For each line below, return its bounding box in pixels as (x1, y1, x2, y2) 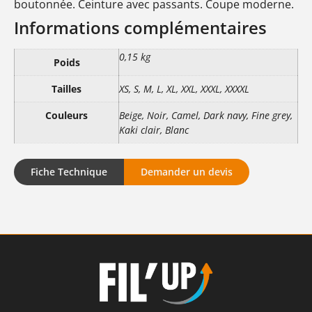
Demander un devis (141, 165, 233, 179)
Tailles (52, 81, 81, 95)
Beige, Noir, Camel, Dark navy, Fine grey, (119, 108, 292, 122)
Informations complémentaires (14, 15, 267, 39)
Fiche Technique (31, 165, 107, 179)
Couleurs (45, 108, 88, 122)
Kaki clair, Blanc (119, 123, 189, 136)
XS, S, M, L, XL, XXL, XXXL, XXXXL (119, 81, 249, 95)
